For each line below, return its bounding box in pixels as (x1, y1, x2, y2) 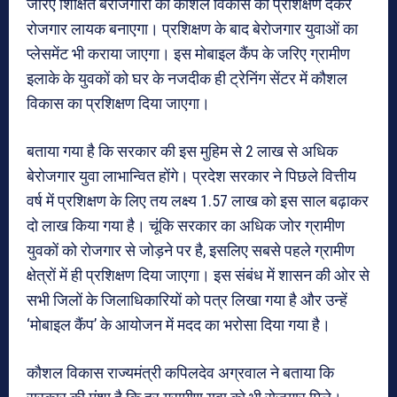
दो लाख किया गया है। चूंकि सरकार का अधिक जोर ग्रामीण (27, 215, 345, 235)
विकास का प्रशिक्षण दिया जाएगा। (27, 93, 214, 113)
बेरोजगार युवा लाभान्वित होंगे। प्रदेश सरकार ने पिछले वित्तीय (27, 166, 356, 185)
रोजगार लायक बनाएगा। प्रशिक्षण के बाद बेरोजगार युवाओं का (27, 19, 358, 38)
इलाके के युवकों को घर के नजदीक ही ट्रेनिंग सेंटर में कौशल (27, 68, 347, 88)
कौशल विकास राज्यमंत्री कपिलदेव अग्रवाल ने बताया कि (27, 362, 334, 382)
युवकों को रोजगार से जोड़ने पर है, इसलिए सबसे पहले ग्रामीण (27, 240, 354, 260)
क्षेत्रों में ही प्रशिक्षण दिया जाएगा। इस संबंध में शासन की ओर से (27, 265, 370, 284)
